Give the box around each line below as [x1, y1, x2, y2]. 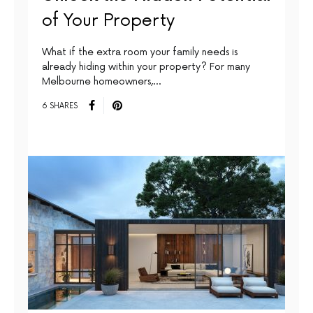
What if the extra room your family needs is [42, 46, 238, 59]
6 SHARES [42, 101, 78, 110]
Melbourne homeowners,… [42, 75, 161, 88]
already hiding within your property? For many [42, 61, 250, 73]
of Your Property [42, 10, 175, 31]
